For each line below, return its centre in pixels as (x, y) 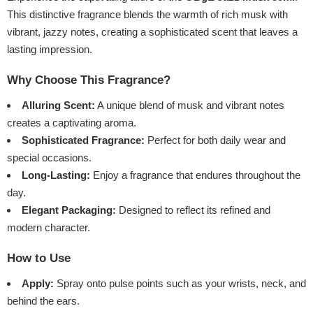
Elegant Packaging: (69, 210)
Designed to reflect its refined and (193, 210)
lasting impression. (50, 50)
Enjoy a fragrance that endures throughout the (195, 175)
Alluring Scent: (58, 105)
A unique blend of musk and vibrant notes (190, 105)
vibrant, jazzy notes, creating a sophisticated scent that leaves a (152, 32)
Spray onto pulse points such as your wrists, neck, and (180, 284)
